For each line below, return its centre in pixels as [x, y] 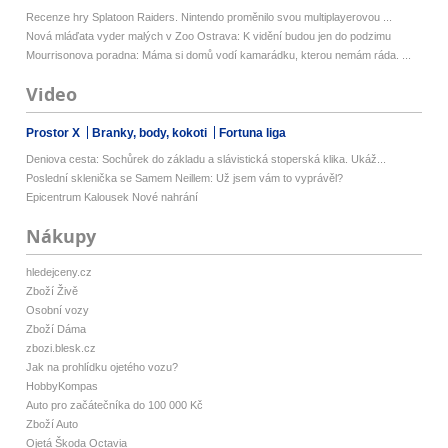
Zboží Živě [52, 291]
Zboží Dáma [56, 329]
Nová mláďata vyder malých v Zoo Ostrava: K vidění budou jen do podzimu [209, 35]
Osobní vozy [58, 310]
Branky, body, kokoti [151, 133]
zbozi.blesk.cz [61, 348]
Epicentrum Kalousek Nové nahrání [112, 197]
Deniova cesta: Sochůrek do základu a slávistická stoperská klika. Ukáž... [206, 159]
